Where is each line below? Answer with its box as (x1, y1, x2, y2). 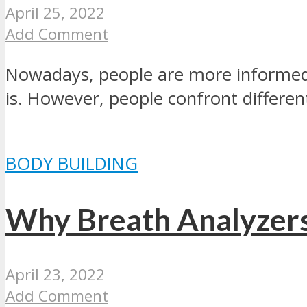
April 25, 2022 (5, 2, 105, 24)
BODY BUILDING (5, 151, 138, 176)
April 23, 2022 (5, 263, 105, 285)
